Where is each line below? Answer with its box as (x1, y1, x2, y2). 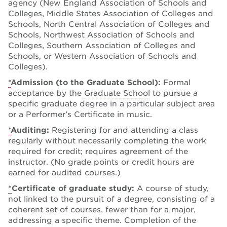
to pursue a (150, 88, 198, 98)
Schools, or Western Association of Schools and (8, 51, 197, 61)
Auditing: (11, 125, 52, 135)
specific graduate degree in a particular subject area (8, 99, 215, 108)
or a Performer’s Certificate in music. (8, 109, 152, 119)
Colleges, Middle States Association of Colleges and (8, 9, 213, 18)
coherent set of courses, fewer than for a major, (8, 205, 196, 214)
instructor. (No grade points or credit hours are (8, 157, 194, 167)
